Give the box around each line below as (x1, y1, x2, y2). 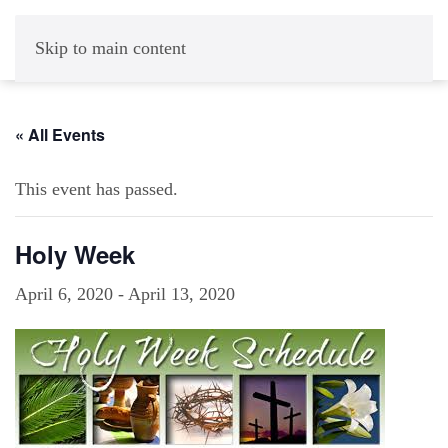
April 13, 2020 (128, 284, 235, 304)
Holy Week (15, 237, 135, 271)
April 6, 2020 (15, 284, 113, 304)
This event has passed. (15, 179, 178, 199)
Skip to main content (35, 38, 186, 58)
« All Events (15, 123, 105, 146)
